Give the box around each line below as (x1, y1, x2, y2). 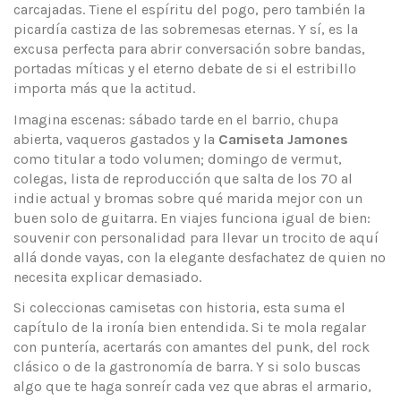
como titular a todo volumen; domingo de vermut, (13, 149, 342, 167)
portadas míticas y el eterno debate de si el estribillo (13, 59, 356, 77)
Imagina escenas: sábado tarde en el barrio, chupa (13, 110, 338, 128)
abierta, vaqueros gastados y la (13, 130, 218, 148)
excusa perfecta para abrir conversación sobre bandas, (13, 39, 365, 57)
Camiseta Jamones (218, 130, 348, 148)
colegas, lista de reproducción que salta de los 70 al (13, 169, 353, 187)
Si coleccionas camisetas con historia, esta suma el (13, 299, 346, 317)
